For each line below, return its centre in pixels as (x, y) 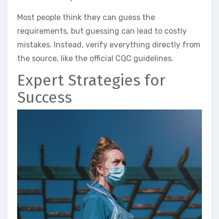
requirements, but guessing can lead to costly (102, 31)
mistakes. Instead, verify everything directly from (109, 45)
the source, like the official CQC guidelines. (95, 59)
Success (44, 98)
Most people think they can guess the (86, 18)
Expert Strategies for (91, 80)
